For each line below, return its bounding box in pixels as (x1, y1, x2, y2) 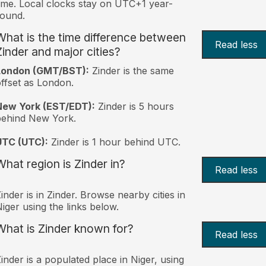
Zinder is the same (88, 64, 174, 77)
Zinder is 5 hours (94, 100, 174, 112)
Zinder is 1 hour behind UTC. (47, 135, 180, 148)
